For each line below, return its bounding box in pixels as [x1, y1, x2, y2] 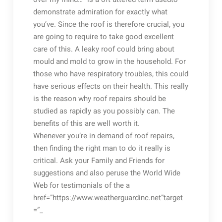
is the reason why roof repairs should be [33, 93, 166, 104]
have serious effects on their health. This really [33, 81, 188, 92]
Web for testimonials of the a [33, 180, 130, 191]
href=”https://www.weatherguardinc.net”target [33, 192, 183, 203]
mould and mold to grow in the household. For [33, 56, 186, 67]
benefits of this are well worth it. [33, 118, 140, 129]
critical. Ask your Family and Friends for [33, 155, 165, 166]
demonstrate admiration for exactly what [33, 6, 167, 17]
